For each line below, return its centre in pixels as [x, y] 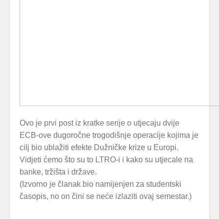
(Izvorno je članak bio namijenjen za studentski [100, 184]
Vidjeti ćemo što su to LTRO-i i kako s [84, 160]
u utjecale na [171, 160]
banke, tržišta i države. [58, 172]
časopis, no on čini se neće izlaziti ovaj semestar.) [106, 196]
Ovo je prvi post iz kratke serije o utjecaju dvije [99, 123]
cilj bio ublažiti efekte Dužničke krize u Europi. [99, 147]
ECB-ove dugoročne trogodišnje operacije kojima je [109, 135]
